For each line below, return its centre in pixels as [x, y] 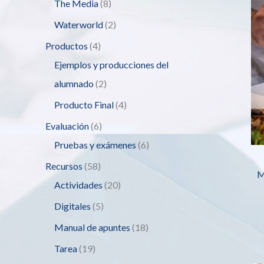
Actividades [78, 184]
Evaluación [67, 126]
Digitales [72, 206]
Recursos [64, 166]
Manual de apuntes [92, 227]
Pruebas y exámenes [95, 144]
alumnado [74, 83]
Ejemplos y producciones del [111, 64]
